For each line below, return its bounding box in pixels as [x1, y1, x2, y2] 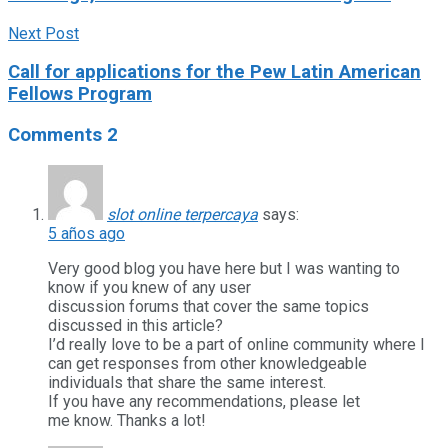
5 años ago [48, 223, 125, 243]
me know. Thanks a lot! [48, 410, 206, 430]
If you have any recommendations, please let [48, 391, 360, 411]
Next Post [8, 23, 79, 43]
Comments [8, 124, 107, 147]
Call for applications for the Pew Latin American [8, 61, 421, 84]
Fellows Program [8, 83, 152, 106]
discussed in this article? [48, 315, 223, 335]
